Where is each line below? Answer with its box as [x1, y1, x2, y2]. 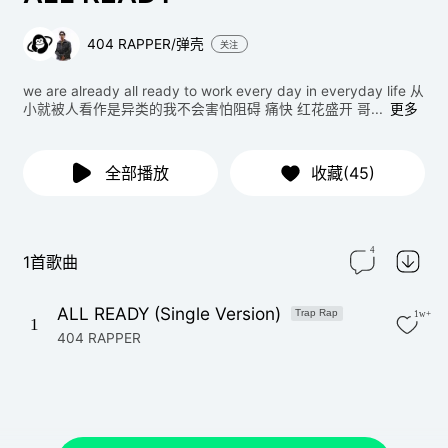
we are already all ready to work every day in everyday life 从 [22, 83, 424, 100]
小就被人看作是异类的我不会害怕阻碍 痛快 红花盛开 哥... [22, 101, 383, 118]
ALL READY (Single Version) [57, 302, 282, 324]
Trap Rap [295, 306, 339, 318]
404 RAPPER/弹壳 [87, 36, 205, 53]
